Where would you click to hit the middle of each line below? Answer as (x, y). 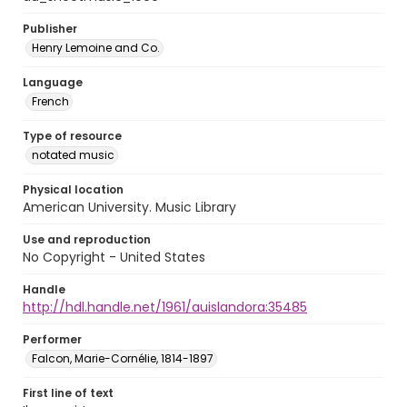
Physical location (73, 189)
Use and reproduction (87, 239)
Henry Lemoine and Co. (96, 48)
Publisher (50, 29)
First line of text (68, 393)
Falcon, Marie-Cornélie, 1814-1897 (123, 358)
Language (53, 82)
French (50, 101)
